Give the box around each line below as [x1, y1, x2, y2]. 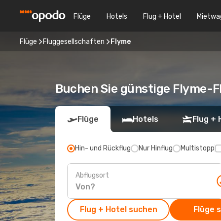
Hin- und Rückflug [75, 144, 131, 152]
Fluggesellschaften [43, 37, 105, 46]
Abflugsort [75, 171, 109, 180]
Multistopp [181, 144, 215, 152]
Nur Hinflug [139, 144, 173, 152]
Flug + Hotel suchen [79, 205, 157, 214]
